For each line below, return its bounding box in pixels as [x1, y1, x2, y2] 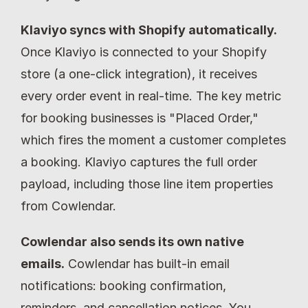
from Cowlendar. [21, 199, 116, 214]
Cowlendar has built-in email [65, 256, 230, 272]
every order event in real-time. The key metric [21, 89, 281, 104]
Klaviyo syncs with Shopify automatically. [21, 23, 277, 38]
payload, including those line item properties [21, 177, 273, 192]
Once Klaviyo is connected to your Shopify [21, 45, 267, 60]
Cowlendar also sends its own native [21, 234, 244, 250]
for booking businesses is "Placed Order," [21, 111, 258, 126]
